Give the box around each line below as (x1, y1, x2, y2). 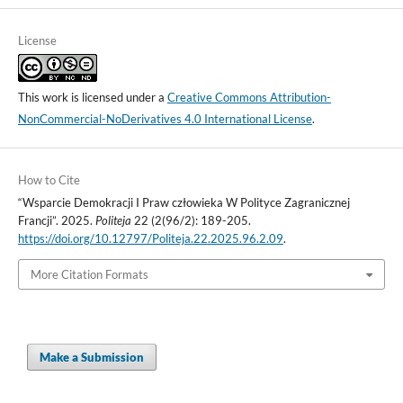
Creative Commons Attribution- (166, 89, 331, 104)
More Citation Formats (30, 266, 148, 282)
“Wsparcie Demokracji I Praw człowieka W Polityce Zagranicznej (17, 194, 350, 210)
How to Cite (17, 172, 80, 187)
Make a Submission (40, 350, 144, 365)
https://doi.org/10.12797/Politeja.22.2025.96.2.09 (17, 230, 283, 246)
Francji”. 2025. (17, 212, 95, 228)
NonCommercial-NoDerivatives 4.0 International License (17, 111, 312, 126)
